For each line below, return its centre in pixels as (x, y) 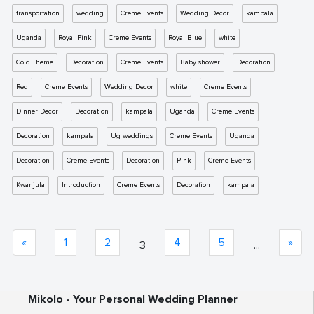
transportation (38, 13)
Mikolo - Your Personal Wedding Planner (133, 299)
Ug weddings (132, 136)
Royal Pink (75, 38)
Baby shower (200, 62)
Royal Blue (185, 38)
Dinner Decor (37, 111)
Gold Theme (35, 62)
